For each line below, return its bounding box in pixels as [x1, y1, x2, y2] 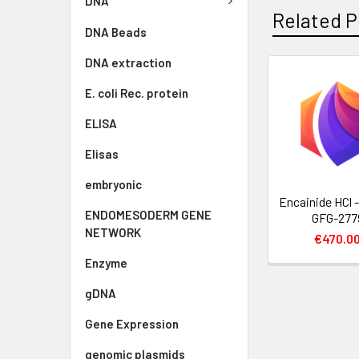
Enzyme [85, 255, 127, 270]
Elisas [85, 146, 119, 161]
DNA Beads [85, 24, 147, 39]
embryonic [85, 176, 142, 192]
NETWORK [85, 224, 141, 240]
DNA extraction [85, 54, 171, 70]
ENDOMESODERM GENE [85, 207, 212, 222]
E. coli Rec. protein [85, 85, 188, 100]
